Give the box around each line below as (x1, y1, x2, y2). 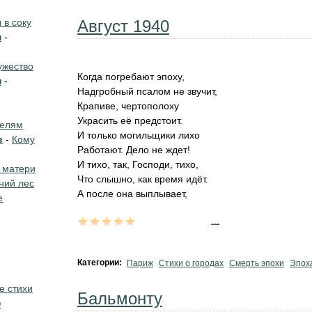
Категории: (77, 258, 124, 267)
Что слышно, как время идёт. (77, 173, 208, 185)
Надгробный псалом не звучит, (77, 86, 217, 97)
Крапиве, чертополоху (77, 100, 179, 111)
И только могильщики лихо (77, 130, 200, 141)
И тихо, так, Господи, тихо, (77, 159, 198, 170)
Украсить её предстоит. (77, 115, 182, 126)
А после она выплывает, (77, 188, 187, 199)
